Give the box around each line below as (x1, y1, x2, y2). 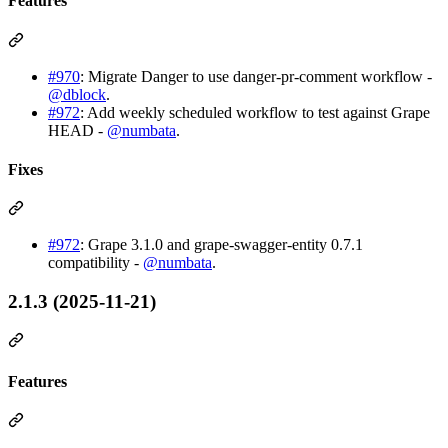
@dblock (48, 85, 106, 103)
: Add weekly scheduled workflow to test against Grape (80, 103, 430, 121)
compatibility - (48, 254, 143, 272)
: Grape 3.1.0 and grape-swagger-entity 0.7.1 (80, 236, 363, 254)
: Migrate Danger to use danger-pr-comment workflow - (80, 67, 432, 85)
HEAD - (48, 121, 107, 139)
